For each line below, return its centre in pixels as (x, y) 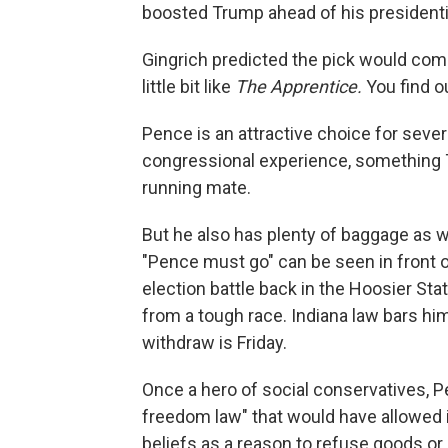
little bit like (188, 87)
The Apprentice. (298, 87)
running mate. (196, 188)
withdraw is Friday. (214, 343)
